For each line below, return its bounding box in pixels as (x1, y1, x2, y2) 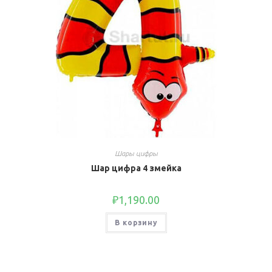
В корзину (114, 219, 158, 226)
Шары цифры (114, 149, 158, 157)
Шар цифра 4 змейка (90, 163, 182, 173)
